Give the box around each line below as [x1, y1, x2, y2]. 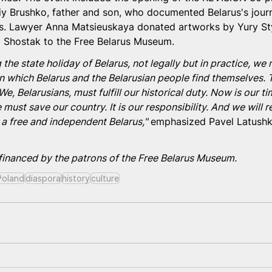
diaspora [25, 173, 61, 183]
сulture [91, 173, 119, 183]
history [62, 173, 90, 183]
